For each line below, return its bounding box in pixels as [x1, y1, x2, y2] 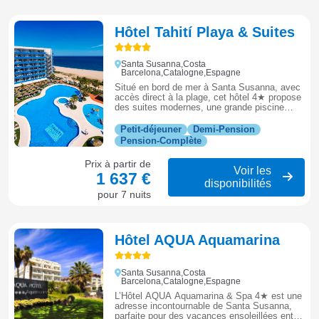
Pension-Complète [120, 135, 202, 147]
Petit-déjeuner [120, 124, 182, 135]
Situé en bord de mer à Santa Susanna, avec [115, 82, 301, 93]
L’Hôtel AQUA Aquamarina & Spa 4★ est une [115, 290, 303, 301]
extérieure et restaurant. [115, 112, 214, 123]
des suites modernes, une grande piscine [115, 102, 285, 113]
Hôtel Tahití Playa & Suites [115, 23, 296, 40]
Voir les [234, 164, 271, 177]
